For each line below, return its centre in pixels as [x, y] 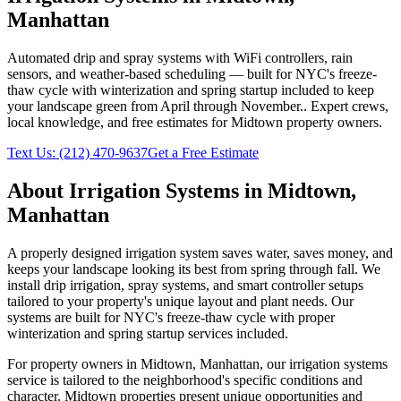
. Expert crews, [346, 106]
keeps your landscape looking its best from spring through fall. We [194, 269]
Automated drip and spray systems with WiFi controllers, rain [180, 57]
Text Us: [33, 152]
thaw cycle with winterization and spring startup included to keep [191, 90]
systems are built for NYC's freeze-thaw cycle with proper [171, 317]
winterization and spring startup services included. [148, 333]
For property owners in [74, 363]
